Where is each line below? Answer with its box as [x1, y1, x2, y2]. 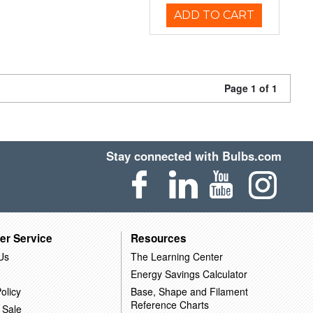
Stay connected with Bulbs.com [106, 147, 282, 164]
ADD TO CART [174, 8, 255, 22]
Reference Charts [130, 297, 209, 312]
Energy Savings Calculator [130, 266, 247, 281]
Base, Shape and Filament [130, 284, 248, 298]
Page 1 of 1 [224, 81, 277, 95]
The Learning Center [130, 249, 223, 263]
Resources [130, 230, 187, 246]
